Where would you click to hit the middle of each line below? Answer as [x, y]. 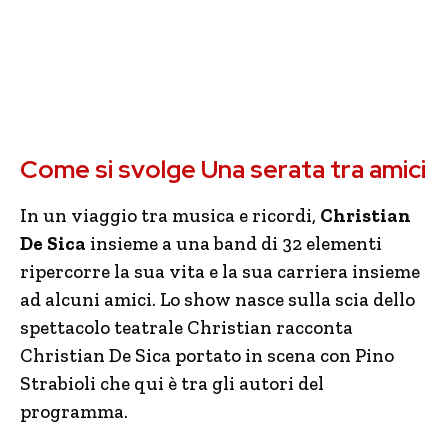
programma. [74, 411]
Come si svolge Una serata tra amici [223, 169]
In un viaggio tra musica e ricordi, [170, 215]
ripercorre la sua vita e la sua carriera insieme [220, 271]
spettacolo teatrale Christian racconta [186, 327]
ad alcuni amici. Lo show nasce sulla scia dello [217, 299]
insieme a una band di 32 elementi [234, 243]
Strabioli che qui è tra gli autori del [172, 383]
